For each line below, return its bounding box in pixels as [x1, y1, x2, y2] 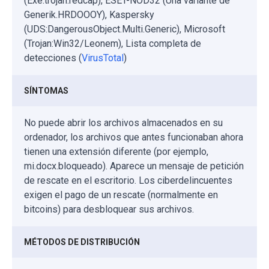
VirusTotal [82, 52, 124, 64]
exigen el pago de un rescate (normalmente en [24, 189, 218, 201]
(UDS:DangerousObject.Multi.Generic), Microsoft [24, 23, 225, 35]
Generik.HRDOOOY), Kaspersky [24, 8, 154, 20]
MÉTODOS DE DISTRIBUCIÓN [24, 237, 140, 247]
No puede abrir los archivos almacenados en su [24, 116, 223, 128]
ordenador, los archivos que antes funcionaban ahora [24, 131, 243, 143]
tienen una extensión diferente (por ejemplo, [24, 145, 208, 157]
